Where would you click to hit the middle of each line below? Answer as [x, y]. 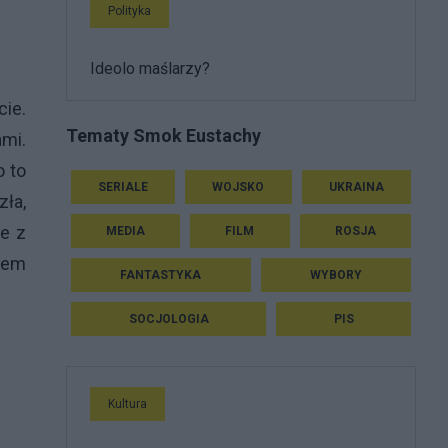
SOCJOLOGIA [168, 318]
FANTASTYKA [161, 274]
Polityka [129, 11]
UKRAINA [356, 186]
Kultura [127, 403]
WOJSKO [238, 186]
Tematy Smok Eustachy [163, 135]
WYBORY [335, 274]
